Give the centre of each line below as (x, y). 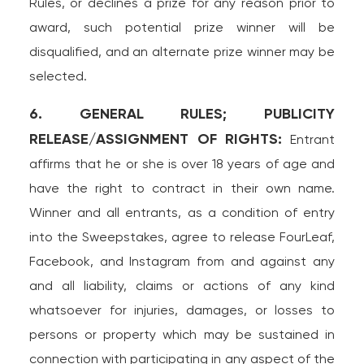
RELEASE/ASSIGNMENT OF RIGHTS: (156, 139)
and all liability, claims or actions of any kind (182, 286)
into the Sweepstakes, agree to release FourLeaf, (182, 237)
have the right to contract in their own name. (182, 188)
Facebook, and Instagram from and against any (182, 261)
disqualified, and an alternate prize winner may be (182, 52)
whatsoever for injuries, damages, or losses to (182, 310)
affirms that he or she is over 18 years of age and (182, 164)
